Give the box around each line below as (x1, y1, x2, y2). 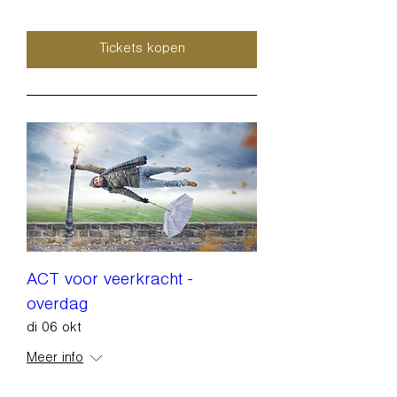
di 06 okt (27, 322, 82, 336)
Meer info (27, 352, 83, 366)
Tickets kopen (98, 42, 185, 57)
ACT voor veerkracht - (27, 273, 192, 291)
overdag (27, 298, 88, 315)
